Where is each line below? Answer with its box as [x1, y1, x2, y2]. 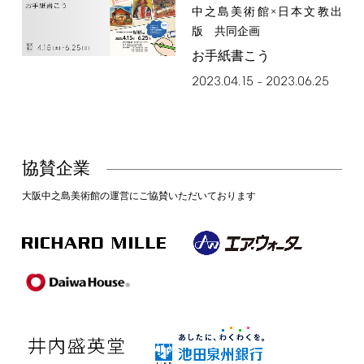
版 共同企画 [191, 24, 260, 39]
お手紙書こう [191, 48, 270, 64]
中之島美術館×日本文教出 [191, 5, 342, 19]
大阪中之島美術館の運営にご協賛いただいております [21, 191, 256, 203]
